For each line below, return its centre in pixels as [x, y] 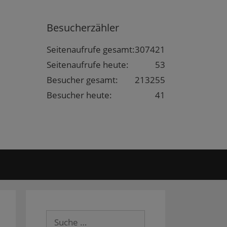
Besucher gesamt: [82, 80]
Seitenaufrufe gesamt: [91, 49]
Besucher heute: [79, 95]
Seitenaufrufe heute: [88, 65]
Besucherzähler [83, 28]
